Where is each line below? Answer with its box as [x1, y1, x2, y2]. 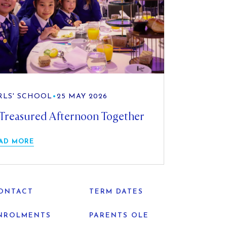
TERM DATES [89, 188, 144, 195]
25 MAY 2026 [56, 92, 107, 100]
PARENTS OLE [89, 212, 149, 219]
